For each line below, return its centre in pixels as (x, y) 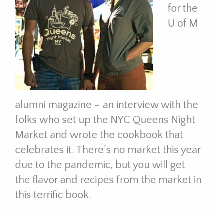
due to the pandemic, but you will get (100, 165)
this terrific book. (53, 195)
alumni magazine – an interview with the (106, 105)
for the (182, 8)
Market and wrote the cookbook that (99, 135)
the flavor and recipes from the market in (108, 180)
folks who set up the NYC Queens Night (105, 120)
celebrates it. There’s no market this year (108, 150)
